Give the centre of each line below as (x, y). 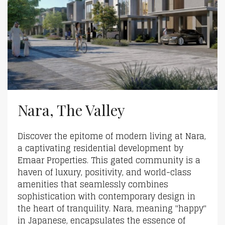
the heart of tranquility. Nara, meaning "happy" (112, 208)
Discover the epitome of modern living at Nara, (112, 136)
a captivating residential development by (100, 148)
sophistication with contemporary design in (106, 196)
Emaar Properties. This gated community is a (109, 160)
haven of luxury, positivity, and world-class (104, 172)
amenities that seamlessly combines (93, 184)
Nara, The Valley (71, 110)
